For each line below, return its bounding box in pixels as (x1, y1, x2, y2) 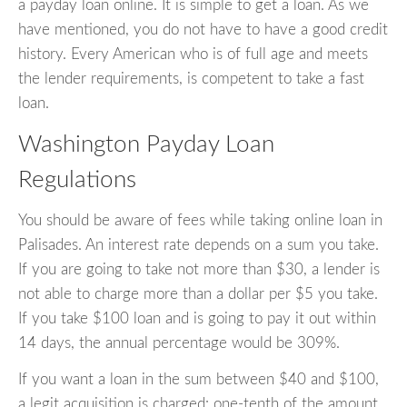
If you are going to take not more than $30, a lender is (18, 261, 380, 277)
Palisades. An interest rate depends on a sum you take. (18, 236, 379, 253)
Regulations (18, 168, 136, 193)
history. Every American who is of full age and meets (18, 46, 368, 63)
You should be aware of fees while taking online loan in (18, 212, 382, 228)
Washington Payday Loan (18, 133, 274, 157)
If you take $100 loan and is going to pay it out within (18, 310, 376, 326)
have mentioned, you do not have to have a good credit (18, 22, 388, 38)
